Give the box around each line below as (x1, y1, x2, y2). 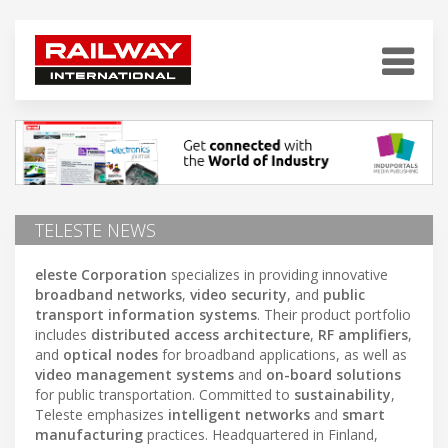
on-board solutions (266, 364, 401, 384)
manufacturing (35, 424, 143, 444)
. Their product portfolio (257, 304, 411, 324)
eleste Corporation (35, 264, 167, 284)
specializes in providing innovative (167, 264, 388, 284)
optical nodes (63, 344, 158, 364)
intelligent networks (168, 404, 310, 424)
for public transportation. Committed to (35, 384, 294, 404)
